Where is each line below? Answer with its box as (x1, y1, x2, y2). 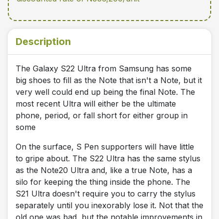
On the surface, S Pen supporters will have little (16, 142, 194, 152)
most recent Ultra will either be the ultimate (16, 99, 176, 109)
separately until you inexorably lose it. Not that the (16, 200, 203, 211)
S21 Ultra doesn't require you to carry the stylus (16, 189, 196, 199)
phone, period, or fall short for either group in (16, 110, 188, 121)
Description (16, 36, 71, 48)
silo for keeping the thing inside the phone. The (16, 177, 190, 187)
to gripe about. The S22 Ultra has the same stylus (16, 153, 200, 164)
